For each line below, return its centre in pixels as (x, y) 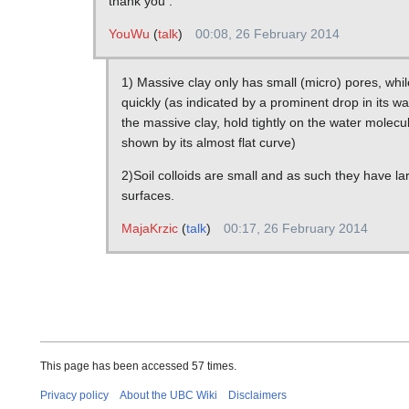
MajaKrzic (149, 229)
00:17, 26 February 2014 (295, 229)
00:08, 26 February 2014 (267, 34)
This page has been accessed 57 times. (138, 366)
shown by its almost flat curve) (208, 143)
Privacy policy (74, 395)
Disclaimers (257, 395)
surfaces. (147, 196)
